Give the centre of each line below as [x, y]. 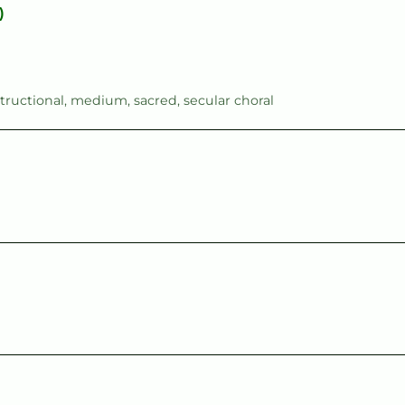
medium [99, 101]
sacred [155, 101]
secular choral [229, 101]
